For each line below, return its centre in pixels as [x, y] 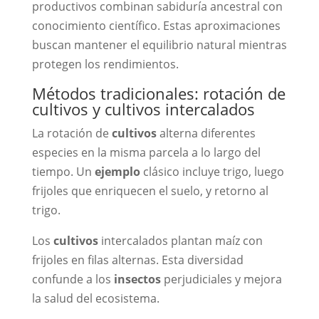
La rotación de [72, 134]
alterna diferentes [206, 134]
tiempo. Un [63, 172]
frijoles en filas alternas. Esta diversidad [137, 260]
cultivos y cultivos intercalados [143, 109]
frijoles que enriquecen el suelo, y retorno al [150, 191]
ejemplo [117, 172]
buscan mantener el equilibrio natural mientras [159, 45]
